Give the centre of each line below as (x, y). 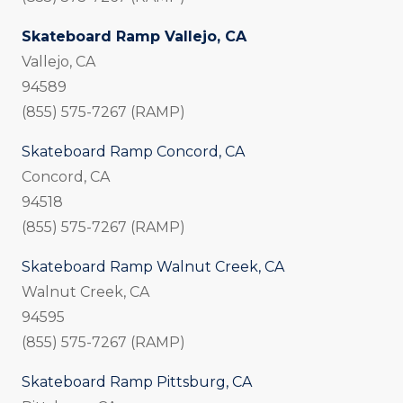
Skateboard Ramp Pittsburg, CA (137, 382)
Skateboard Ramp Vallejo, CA (134, 37)
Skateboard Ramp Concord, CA (133, 152)
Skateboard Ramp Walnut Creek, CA (153, 267)
